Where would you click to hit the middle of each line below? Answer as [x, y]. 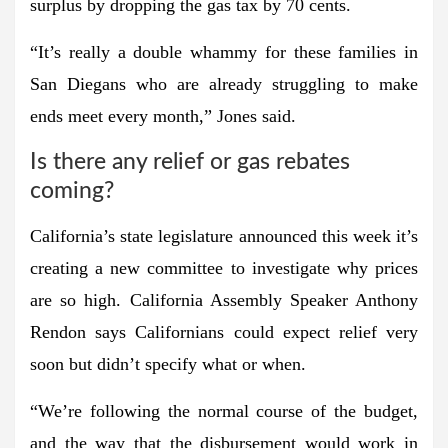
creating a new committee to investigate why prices [224, 267]
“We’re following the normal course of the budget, [224, 410]
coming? [72, 190]
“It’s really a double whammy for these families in [224, 51]
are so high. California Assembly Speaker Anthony [224, 299]
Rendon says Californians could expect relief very [224, 331]
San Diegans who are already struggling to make [224, 83]
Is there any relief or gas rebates [190, 161]
